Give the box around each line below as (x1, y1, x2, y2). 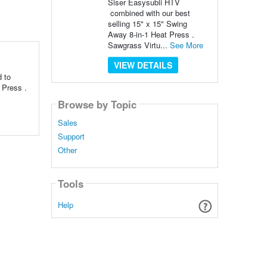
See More (169, 39, 203, 51)
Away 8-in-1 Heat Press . (107, 29, 194, 40)
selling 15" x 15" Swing (107, 18, 187, 29)
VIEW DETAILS (113, 59, 172, 71)
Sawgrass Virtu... (107, 39, 170, 51)
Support (57, 131, 85, 142)
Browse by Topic (57, 97, 136, 111)
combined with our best (107, 7, 190, 18)
